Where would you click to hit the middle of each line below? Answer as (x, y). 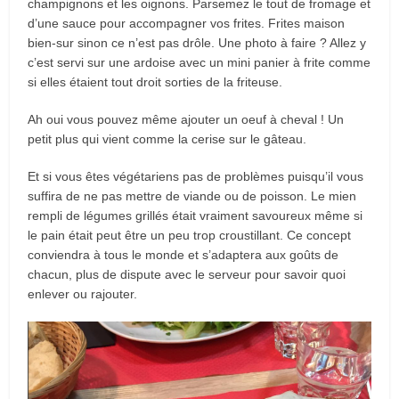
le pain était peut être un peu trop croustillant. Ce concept (190, 236)
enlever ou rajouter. (83, 294)
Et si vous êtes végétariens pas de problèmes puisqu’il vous (196, 177)
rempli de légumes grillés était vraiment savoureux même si (195, 216)
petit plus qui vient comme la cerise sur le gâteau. (167, 139)
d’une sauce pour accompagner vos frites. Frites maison (187, 24)
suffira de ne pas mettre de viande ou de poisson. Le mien (192, 196)
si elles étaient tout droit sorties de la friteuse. (155, 82)
